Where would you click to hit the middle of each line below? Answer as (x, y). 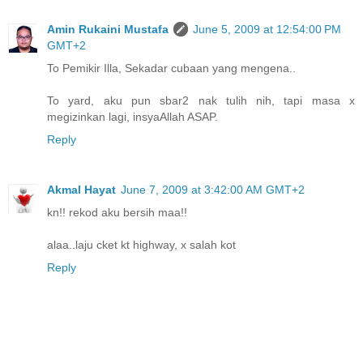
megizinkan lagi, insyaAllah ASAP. (132, 116)
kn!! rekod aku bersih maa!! (117, 212)
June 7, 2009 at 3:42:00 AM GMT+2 (213, 189)
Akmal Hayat (81, 189)
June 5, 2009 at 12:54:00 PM (267, 29)
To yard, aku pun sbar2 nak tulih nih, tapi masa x (201, 100)
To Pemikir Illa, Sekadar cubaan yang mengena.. (171, 68)
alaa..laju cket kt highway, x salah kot (141, 244)
